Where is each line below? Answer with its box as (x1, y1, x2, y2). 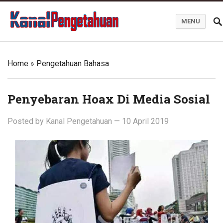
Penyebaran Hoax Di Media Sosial (7, 91, 210, 107)
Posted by (7, 116, 46, 126)
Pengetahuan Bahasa (36, 59, 109, 68)
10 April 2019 (122, 116, 169, 126)
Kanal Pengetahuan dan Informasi (7, 32, 123, 41)
